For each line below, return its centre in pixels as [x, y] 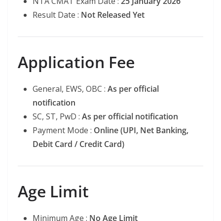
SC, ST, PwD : [57, 116]
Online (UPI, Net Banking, [141, 130]
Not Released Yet [113, 15]
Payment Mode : [63, 130]
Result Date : [57, 15]
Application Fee [76, 62]
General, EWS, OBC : [70, 89]
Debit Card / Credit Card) [78, 144]
